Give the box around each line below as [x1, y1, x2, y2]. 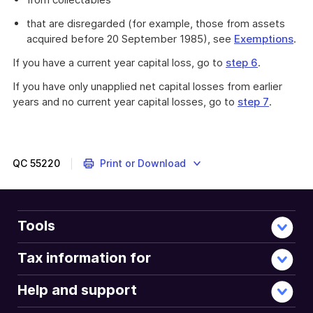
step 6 [226, 56, 258, 69]
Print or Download [99, 157, 186, 169]
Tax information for [17, 249, 151, 266]
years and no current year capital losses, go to [13, 95, 238, 108]
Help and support [17, 282, 137, 298]
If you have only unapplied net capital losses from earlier [13, 80, 282, 93]
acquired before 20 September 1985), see [27, 32, 234, 45]
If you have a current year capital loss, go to [13, 56, 226, 69]
